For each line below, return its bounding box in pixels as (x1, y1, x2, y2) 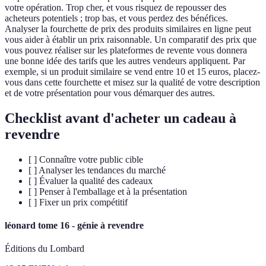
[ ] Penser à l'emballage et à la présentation (28, 186, 187, 197)
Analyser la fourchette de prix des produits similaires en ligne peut (5, 24, 251, 34)
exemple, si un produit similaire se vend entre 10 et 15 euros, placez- (5, 66, 260, 77)
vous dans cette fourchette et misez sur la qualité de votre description (5, 77, 260, 88)
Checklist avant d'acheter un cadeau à (5, 110, 236, 126)
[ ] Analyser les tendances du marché (28, 164, 166, 175)
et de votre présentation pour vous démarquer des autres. (5, 88, 215, 99)
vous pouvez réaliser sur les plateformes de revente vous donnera (5, 45, 247, 56)
